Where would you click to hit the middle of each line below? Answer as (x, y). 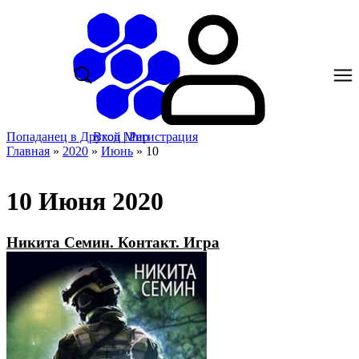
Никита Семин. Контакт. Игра (113, 242)
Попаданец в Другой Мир (78, 137)
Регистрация (163, 137)
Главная (28, 151)
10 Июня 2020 (85, 202)
